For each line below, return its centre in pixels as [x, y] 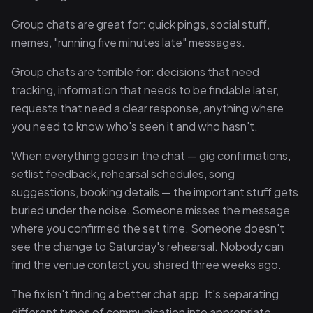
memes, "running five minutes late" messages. [128, 42]
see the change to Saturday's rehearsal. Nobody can [147, 246]
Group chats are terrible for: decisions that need [135, 72]
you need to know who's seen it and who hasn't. [134, 126]
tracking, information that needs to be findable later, [145, 90]
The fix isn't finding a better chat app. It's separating [145, 294]
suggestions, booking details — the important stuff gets [155, 192]
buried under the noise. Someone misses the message [151, 210]
